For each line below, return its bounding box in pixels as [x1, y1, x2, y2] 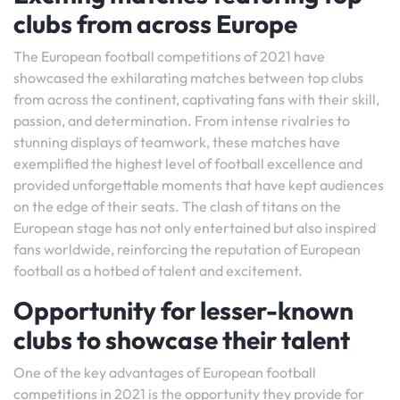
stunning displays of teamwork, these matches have [13, 133, 340, 151]
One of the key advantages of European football [13, 363, 316, 381]
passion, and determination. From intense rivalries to [13, 112, 350, 129]
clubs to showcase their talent [13, 324, 350, 355]
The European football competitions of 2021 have [13, 47, 325, 65]
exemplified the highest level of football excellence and [13, 154, 362, 172]
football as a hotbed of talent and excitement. [13, 262, 303, 279]
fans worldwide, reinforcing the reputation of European [13, 240, 361, 258]
